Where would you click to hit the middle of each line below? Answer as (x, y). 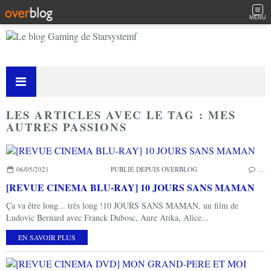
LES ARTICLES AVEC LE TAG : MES (121, 115)
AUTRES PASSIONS (67, 127)
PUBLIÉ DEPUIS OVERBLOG (154, 169)
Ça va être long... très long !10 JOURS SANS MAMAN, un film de (122, 205)
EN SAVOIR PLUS (47, 237)
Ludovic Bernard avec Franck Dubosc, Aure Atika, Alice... (107, 217)
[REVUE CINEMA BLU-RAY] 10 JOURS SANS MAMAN (130, 187)
